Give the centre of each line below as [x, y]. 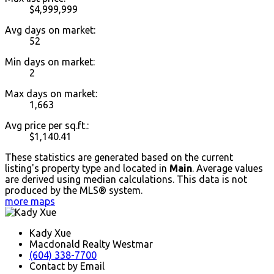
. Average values [228, 168]
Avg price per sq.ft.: [47, 126]
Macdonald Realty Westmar [91, 244]
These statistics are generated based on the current [119, 157]
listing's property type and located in [87, 168]
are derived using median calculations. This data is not [126, 180]
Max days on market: [51, 94]
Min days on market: [50, 62]
